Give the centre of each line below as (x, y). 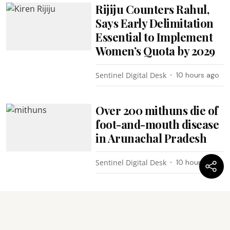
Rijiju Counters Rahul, (152, 9)
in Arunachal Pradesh (151, 138)
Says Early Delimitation (155, 23)
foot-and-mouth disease (157, 124)
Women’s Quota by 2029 (155, 51)
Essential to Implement (154, 37)
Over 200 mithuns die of (157, 110)
